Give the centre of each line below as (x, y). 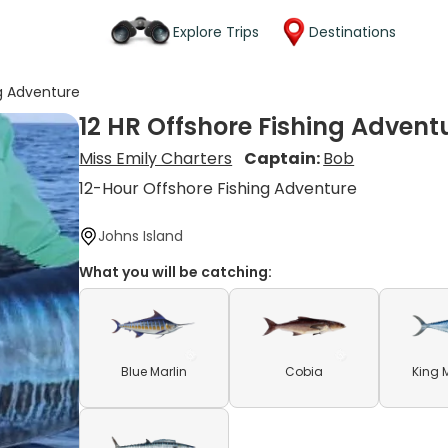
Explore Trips (216, 31)
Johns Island (141, 236)
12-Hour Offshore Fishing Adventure (218, 188)
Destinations (352, 31)
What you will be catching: (176, 272)
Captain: (284, 158)
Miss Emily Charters (156, 158)
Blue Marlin (154, 371)
